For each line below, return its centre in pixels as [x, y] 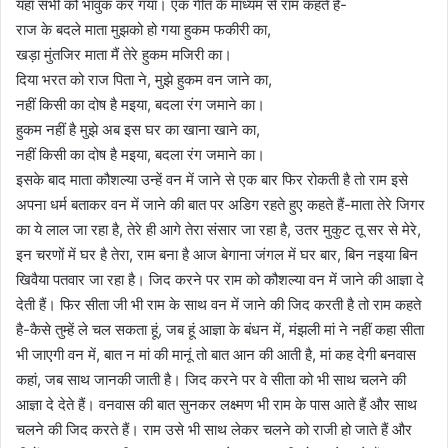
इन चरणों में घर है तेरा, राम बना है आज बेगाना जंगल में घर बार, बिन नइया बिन [217, 254]
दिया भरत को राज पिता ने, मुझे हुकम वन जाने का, [144, 79]
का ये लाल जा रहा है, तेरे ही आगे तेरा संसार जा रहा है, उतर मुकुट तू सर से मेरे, [218, 229]
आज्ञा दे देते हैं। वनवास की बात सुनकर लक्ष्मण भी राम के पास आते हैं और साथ [216, 404]
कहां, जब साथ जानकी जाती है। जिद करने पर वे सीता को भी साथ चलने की [211, 379]
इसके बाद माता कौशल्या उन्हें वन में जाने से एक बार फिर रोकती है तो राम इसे [212, 179]
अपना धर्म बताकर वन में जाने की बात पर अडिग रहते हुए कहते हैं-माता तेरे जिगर [220, 204]
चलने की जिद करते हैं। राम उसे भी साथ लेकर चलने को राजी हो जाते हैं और [214, 429]
